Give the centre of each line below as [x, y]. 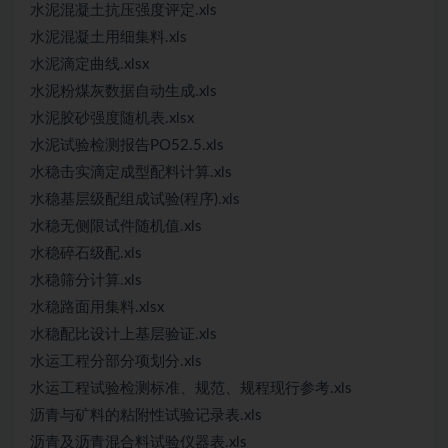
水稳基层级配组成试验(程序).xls [135, 199]
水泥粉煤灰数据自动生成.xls [123, 91]
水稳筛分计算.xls [86, 280]
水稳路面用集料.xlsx [97, 307]
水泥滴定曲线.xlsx [89, 64]
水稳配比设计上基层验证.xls [123, 334]
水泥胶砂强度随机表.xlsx [112, 118]
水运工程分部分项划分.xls [116, 361]
